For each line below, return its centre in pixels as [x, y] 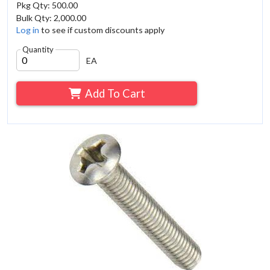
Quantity [38, 50]
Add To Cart [115, 93]
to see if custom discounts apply [102, 30]
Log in [28, 30]
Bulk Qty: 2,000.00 [52, 17]
